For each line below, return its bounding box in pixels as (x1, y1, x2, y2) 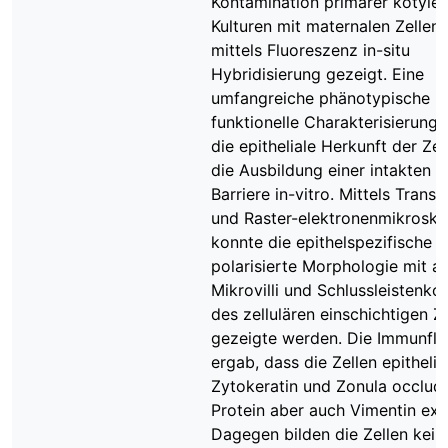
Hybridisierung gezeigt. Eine (211, 64, 424, 84)
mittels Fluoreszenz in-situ (211, 40, 410, 60)
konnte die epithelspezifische (211, 232, 432, 252)
